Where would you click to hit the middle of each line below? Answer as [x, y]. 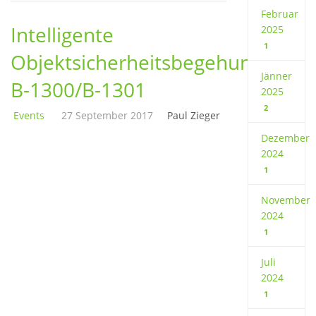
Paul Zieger [194, 115]
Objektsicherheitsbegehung [136, 62]
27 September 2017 [107, 115]
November [285, 200]
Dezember [285, 138]
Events [29, 115]
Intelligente [62, 34]
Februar [279, 13]
